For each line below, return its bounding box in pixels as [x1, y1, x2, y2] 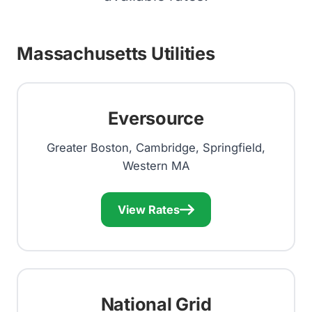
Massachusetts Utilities [17, 42, 215, 64]
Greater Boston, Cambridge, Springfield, [47, 141, 265, 155]
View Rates [118, 202, 180, 217]
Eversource [108, 107, 204, 129]
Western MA [123, 159, 189, 173]
